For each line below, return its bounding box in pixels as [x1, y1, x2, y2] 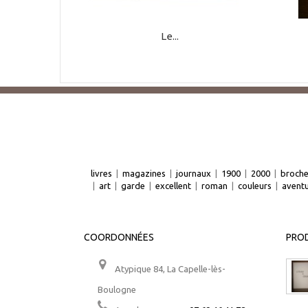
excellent [155, 180, 191, 190]
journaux [176, 168, 211, 178]
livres [91, 168, 112, 178]
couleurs [238, 180, 272, 190]
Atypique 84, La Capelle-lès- [114, 263, 225, 274]
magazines [122, 168, 166, 178]
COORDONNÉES [84, 231, 154, 243]
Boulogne [97, 284, 136, 294]
